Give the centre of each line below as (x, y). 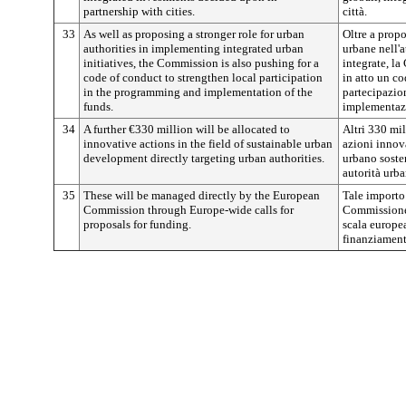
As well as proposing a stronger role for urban (194, 34)
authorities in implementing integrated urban (193, 48)
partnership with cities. (139, 11)
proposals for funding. (137, 224)
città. (355, 11)
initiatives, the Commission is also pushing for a (201, 63)
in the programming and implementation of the (198, 92)
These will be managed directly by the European (202, 195)
